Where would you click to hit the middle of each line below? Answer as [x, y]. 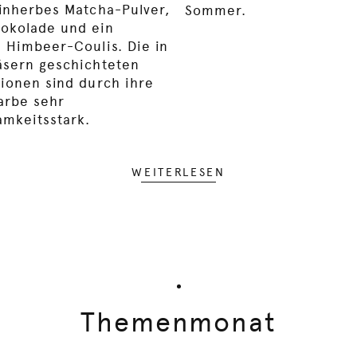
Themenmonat [178, 322]
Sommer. [216, 10]
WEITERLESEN [178, 173]
